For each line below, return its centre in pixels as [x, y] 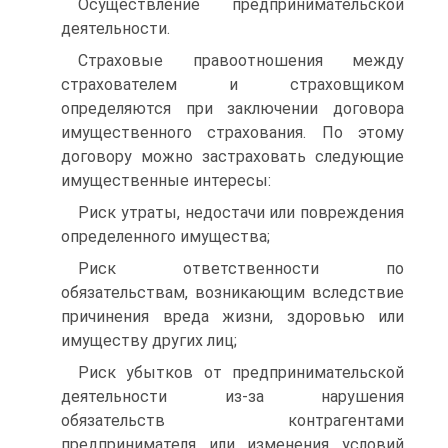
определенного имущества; [165, 236]
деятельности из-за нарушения [232, 396]
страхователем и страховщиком [232, 84]
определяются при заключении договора [232, 108]
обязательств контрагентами [232, 420]
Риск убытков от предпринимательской [241, 372]
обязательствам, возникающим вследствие [232, 292]
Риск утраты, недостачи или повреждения [241, 212]
